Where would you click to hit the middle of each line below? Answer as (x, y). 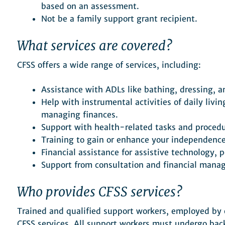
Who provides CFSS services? (100, 192)
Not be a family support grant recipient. (119, 19)
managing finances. (80, 115)
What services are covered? (95, 46)
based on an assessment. (90, 6)
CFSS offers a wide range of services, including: (109, 65)
